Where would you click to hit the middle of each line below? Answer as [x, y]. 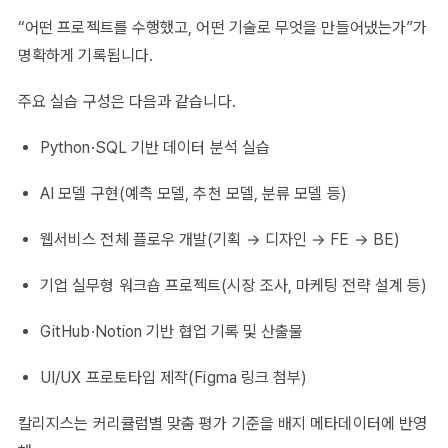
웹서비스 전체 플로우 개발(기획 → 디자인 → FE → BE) [220, 240]
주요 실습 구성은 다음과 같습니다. [127, 102]
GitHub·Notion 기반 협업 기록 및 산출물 [172, 332]
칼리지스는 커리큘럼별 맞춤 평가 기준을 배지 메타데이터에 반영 [223, 424]
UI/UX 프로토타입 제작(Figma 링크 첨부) [174, 378]
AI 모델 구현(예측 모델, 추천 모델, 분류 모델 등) [193, 194]
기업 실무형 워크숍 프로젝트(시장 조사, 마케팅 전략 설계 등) [234, 286]
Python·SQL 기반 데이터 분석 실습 [155, 148]
